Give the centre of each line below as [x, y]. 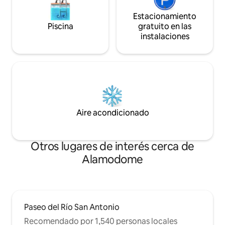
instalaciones [165, 37]
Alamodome [113, 160]
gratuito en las [165, 27]
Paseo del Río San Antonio [72, 207]
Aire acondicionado [113, 113]
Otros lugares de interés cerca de [113, 147]
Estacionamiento [165, 17]
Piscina [60, 27]
